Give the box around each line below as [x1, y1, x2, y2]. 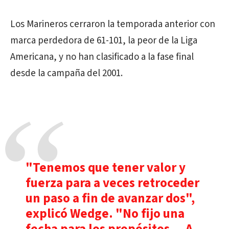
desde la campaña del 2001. [10, 66, 123, 80]
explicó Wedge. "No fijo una [26, 204, 185, 223]
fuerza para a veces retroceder [26, 174, 199, 192]
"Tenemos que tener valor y [26, 158, 186, 177]
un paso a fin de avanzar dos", [26, 189, 195, 208]
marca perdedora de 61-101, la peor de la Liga [10, 34, 197, 48]
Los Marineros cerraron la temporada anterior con [10, 17, 215, 31]
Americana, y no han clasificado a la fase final [10, 50, 194, 64]
